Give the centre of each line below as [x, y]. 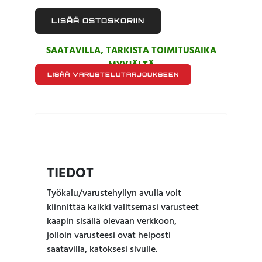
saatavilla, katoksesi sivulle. [102, 249]
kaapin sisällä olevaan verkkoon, [112, 221]
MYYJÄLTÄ [131, 65]
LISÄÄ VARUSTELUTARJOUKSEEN [113, 74]
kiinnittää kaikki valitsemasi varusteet [123, 207]
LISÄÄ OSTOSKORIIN [98, 20]
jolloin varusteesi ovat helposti [109, 235]
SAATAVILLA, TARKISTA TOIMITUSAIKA [131, 51]
